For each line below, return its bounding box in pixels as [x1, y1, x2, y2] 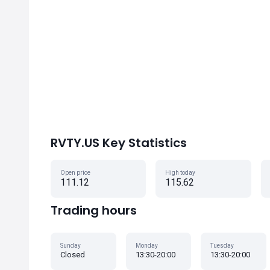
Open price [60, 169, 90, 176]
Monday [135, 242, 158, 249]
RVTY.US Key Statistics [51, 134, 187, 151]
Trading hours [51, 202, 137, 219]
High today [165, 169, 196, 176]
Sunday [60, 242, 81, 249]
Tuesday [210, 242, 234, 249]
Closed [60, 250, 85, 259]
